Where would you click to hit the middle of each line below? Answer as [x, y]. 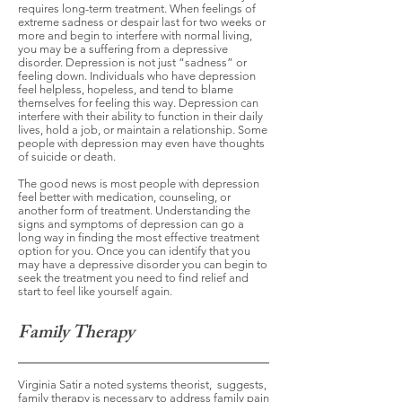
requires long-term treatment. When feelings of [137, 9]
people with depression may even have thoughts [141, 143]
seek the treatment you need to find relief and [133, 278]
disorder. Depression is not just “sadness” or [132, 62]
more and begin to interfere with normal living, [135, 35]
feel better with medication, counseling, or [124, 197]
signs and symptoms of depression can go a [131, 224]
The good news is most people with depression [139, 184]
